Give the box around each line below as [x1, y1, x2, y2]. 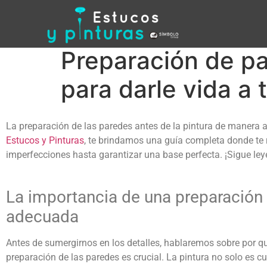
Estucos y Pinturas [6, 135, 84, 146]
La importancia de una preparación [6, 187, 263, 207]
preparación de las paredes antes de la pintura [19, 120, 215, 132]
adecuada [6, 207, 79, 227]
